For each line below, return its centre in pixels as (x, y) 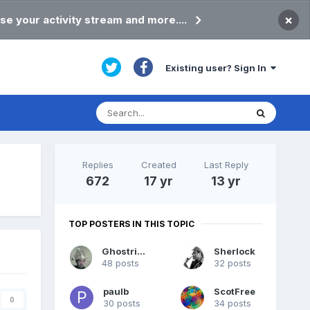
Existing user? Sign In (218, 67)
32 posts (232, 263)
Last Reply (226, 164)
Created (158, 164)
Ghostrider (142, 252)
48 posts (121, 263)
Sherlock (234, 252)
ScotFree (234, 292)
